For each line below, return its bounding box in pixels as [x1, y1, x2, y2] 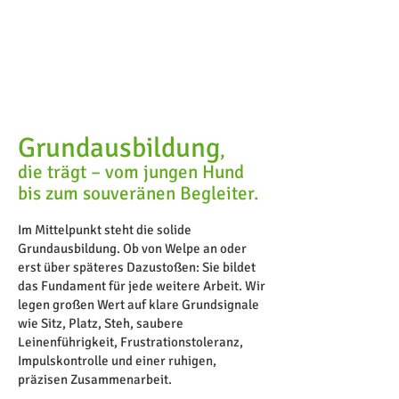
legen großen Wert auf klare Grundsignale [18, 297, 259, 313]
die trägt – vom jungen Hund [18, 160, 244, 183]
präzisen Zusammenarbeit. [18, 371, 175, 387]
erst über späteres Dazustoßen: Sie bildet [18, 259, 256, 275]
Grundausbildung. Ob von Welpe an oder [18, 240, 247, 256]
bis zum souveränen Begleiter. [18, 182, 259, 205]
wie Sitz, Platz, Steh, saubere [18, 315, 183, 331]
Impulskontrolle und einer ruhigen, [18, 353, 216, 369]
